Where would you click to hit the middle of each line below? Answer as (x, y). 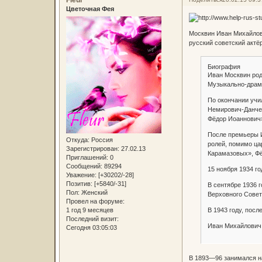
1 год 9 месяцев (89, 210)
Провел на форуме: (95, 201)
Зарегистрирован (92, 148)
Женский (93, 192)
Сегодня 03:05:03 (91, 227)
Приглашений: (87, 157)
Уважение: (81, 175)
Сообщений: (84, 166)
